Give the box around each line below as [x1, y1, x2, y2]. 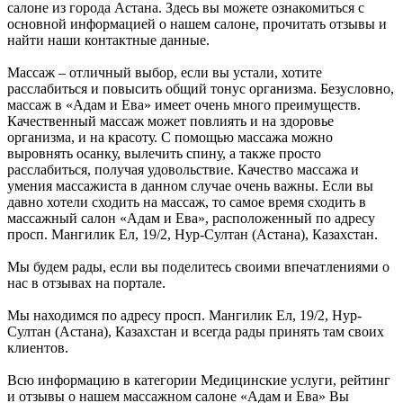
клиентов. [7, 340, 68, 356]
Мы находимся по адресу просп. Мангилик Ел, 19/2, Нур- [7, 308, 362, 324]
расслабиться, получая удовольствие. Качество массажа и [7, 162, 359, 178]
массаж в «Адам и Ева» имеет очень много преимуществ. [7, 97, 361, 113]
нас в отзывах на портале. [7, 275, 166, 291]
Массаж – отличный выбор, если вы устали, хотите [7, 65, 322, 81]
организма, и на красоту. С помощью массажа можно [7, 130, 333, 146]
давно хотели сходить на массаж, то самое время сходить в [7, 194, 366, 210]
